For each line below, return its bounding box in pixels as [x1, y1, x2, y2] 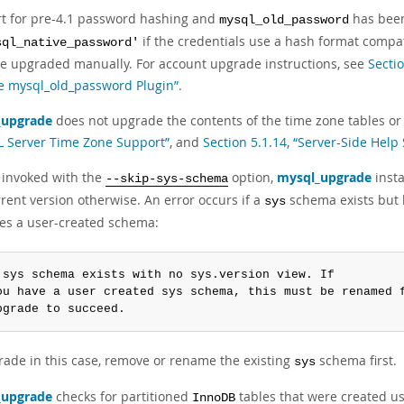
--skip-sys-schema [106, 172, 228, 186]
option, [228, 169, 277, 186]
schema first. [316, 352, 397, 369]
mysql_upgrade [277, 169, 372, 186]
